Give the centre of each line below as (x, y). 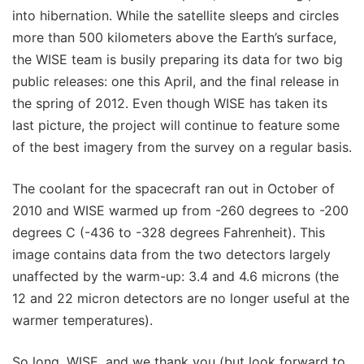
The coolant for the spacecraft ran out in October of (173, 188)
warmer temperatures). (82, 320)
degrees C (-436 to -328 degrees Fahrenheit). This (169, 232)
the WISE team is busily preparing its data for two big (178, 59)
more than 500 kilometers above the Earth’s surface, (174, 37)
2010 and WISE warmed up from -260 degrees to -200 (180, 210)
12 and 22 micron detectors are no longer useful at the (181, 298)
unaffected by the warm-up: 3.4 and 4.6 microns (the (175, 276)
